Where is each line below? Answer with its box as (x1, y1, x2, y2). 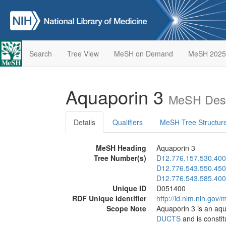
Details (74, 117, 95, 127)
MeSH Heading (96, 143, 146, 153)
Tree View (67, 48, 99, 59)
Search (29, 48, 52, 59)
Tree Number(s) (94, 153, 146, 163)
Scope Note (106, 203, 146, 213)
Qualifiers (112, 117, 143, 127)
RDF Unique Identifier (72, 193, 146, 203)
